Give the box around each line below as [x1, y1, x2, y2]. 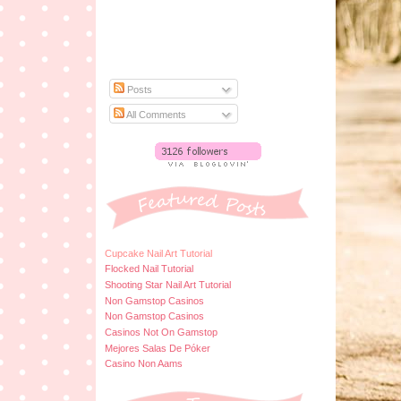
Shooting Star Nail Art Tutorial [105, 278, 231, 290]
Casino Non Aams [105, 358, 183, 370]
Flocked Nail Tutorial [105, 263, 193, 275]
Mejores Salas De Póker [105, 342, 210, 354]
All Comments [124, 108, 187, 120]
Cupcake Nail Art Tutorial [105, 247, 212, 259]
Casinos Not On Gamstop [105, 326, 218, 337]
